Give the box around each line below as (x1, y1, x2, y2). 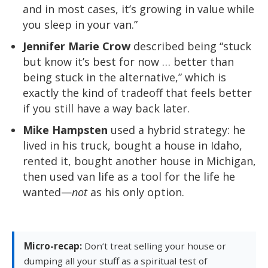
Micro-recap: (24, 239, 82, 252)
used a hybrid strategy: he (108, 122, 245, 137)
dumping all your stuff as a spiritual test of (24, 254, 207, 267)
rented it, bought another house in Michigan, (23, 153, 256, 168)
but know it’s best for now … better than (23, 54, 234, 69)
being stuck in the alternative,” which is (23, 69, 226, 84)
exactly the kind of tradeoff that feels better (23, 85, 252, 100)
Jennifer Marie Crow (23, 38, 130, 53)
